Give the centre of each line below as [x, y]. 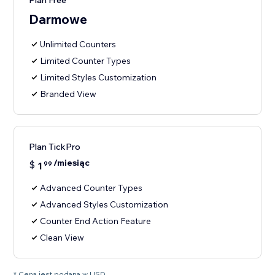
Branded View [68, 94]
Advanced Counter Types [91, 188]
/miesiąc [72, 163]
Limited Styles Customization [99, 78]
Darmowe [58, 19]
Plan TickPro [55, 147]
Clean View [62, 238]
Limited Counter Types [86, 61]
